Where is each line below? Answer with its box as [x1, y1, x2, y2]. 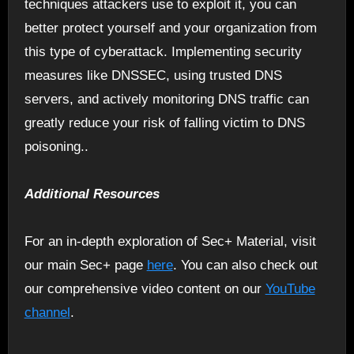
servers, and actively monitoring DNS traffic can [24, 91, 309, 107]
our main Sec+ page [24, 257, 147, 273]
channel [24, 304, 70, 320]
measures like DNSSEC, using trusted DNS [24, 67, 282, 83]
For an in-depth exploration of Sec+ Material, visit [24, 233, 316, 249]
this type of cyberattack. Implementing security [24, 43, 302, 59]
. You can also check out [172, 257, 318, 273]
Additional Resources [24, 186, 160, 201]
